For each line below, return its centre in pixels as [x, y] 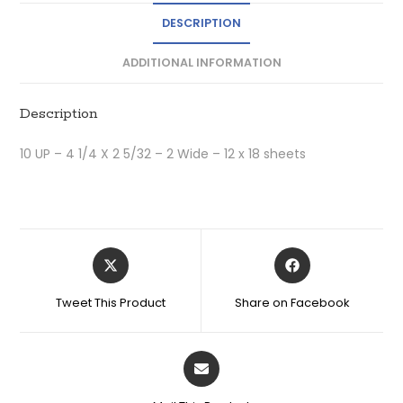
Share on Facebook [292, 302]
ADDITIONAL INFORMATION [201, 62]
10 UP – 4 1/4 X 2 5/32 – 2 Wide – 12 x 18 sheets [163, 153]
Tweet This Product [110, 302]
